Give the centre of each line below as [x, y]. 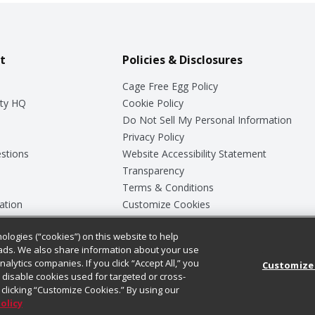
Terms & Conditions [168, 187]
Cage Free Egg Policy [170, 86]
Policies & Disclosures [182, 59]
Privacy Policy [153, 136]
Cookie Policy [153, 103]
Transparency [153, 170]
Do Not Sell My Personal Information [207, 120]
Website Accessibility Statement [194, 153]
